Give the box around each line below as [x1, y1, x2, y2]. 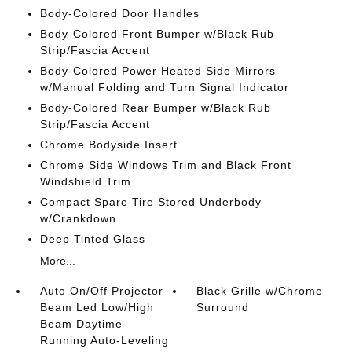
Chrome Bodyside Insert [39, 137, 178, 151]
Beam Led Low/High [39, 300, 154, 313]
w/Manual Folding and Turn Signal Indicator [39, 80, 289, 93]
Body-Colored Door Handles [39, 6, 200, 20]
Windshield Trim [39, 174, 131, 188]
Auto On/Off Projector [39, 284, 163, 297]
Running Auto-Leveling [39, 333, 169, 346]
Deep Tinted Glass [39, 232, 145, 245]
